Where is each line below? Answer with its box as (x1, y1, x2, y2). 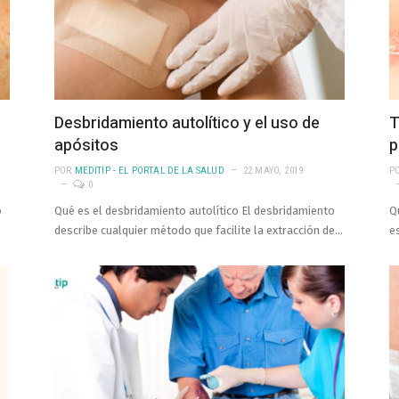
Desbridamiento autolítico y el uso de (54, 111, 320, 136)
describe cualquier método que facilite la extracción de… (54, 224, 343, 238)
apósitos (54, 134, 118, 159)
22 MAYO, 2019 (242, 165, 304, 177)
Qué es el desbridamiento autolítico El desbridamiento (54, 204, 335, 218)
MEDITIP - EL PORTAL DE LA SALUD (74, 165, 224, 177)
